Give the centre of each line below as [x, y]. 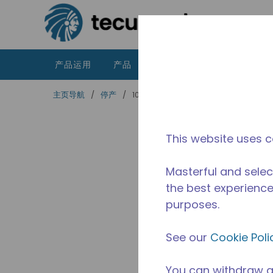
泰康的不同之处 [226, 65]
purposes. [193, 205]
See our [188, 238]
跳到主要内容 [46, 16]
